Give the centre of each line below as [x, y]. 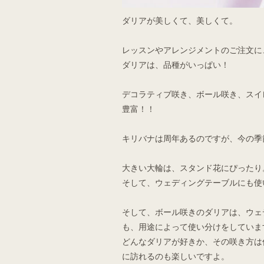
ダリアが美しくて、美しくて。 [180, 20]
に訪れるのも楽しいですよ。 [176, 256]
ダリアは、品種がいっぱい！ [176, 65]
